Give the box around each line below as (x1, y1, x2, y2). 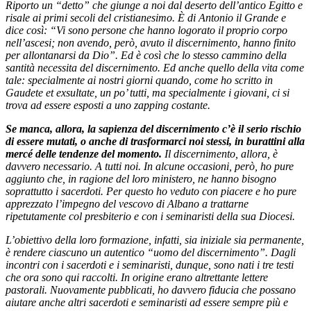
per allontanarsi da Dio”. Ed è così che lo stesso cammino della (6, 49, 287, 61)
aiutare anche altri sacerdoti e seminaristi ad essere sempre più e (6, 296, 288, 308)
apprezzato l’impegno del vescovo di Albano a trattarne (6, 197, 249, 210)
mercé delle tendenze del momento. (6, 147, 162, 160)
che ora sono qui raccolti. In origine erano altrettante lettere (6, 271, 268, 283)
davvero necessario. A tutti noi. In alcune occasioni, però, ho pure (6, 160, 294, 172)
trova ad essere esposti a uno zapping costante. (6, 99, 210, 111)
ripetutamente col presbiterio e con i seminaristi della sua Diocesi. (6, 210, 295, 222)
